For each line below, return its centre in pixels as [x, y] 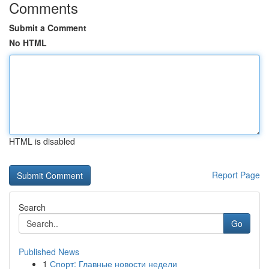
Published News [49, 252]
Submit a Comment [48, 28]
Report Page [236, 175]
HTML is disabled [42, 141]
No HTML [28, 43]
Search [32, 207]
